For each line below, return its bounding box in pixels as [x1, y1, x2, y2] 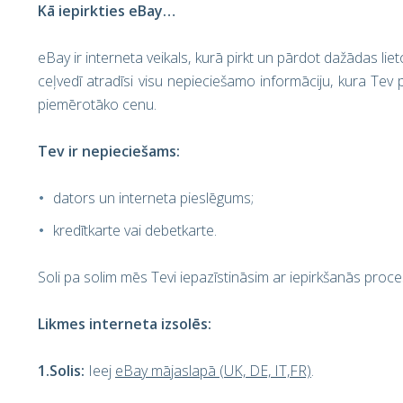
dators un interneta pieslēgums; [53, 188, 254, 208]
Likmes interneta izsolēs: [38, 314, 211, 334]
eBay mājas [115, 361, 189, 381]
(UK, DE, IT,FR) [216, 361, 311, 381]
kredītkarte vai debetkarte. [53, 220, 217, 240]
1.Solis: [38, 361, 88, 381]
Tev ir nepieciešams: [38, 141, 180, 161]
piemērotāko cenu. [38, 94, 157, 114]
